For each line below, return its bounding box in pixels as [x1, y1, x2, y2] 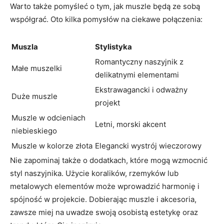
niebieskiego [11, 125, 57, 135]
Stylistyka [95, 41, 132, 51]
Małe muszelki [11, 63, 62, 73]
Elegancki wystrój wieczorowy [95, 140, 201, 150]
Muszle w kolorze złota [11, 140, 92, 150]
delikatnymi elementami [95, 69, 179, 79]
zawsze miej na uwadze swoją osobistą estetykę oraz [10, 207, 198, 217]
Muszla [11, 41, 38, 51]
